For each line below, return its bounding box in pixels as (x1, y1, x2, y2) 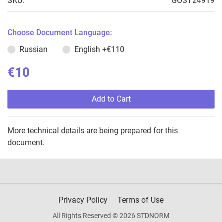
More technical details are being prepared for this (7, 126, 178, 136)
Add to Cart (91, 94, 131, 104)
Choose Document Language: (7, 28, 112, 38)
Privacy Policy (58, 195, 108, 205)
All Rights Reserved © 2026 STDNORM (53, 212, 169, 220)
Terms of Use (117, 195, 164, 205)
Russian (19, 45, 48, 55)
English (74, 45, 102, 55)
